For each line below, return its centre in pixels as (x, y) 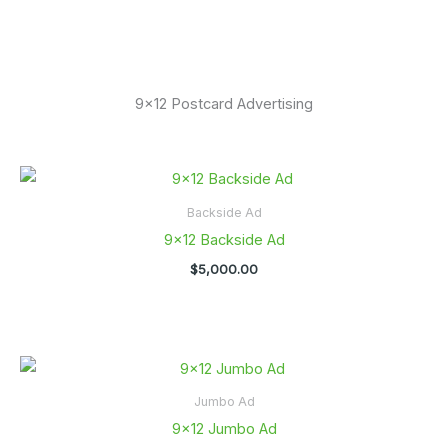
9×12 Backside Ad (224, 239)
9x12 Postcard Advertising (224, 103)
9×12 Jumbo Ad (224, 429)
